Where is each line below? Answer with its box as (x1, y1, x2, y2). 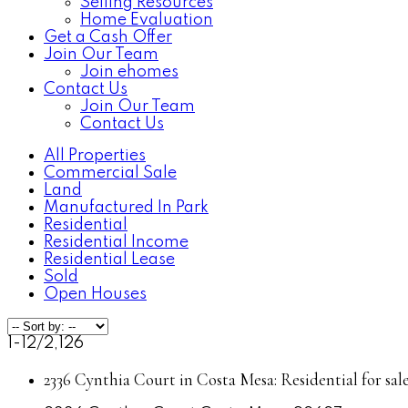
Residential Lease (44, 251, 175, 268)
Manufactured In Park (44, 199, 209, 216)
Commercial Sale (44, 165, 177, 181)
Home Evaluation (80, 12, 213, 28)
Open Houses (44, 286, 147, 302)
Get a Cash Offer (44, 29, 172, 46)
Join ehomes (80, 64, 178, 80)
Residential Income (44, 234, 189, 250)
